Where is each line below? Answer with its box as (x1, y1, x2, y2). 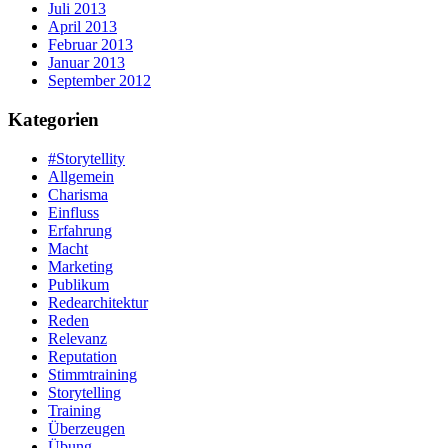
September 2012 (48, 72, 151, 90)
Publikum (48, 275, 109, 293)
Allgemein (48, 167, 114, 185)
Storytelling (48, 383, 121, 401)
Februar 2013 (48, 36, 133, 54)
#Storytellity (48, 149, 125, 167)
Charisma (48, 185, 108, 203)
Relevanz (48, 329, 107, 347)
